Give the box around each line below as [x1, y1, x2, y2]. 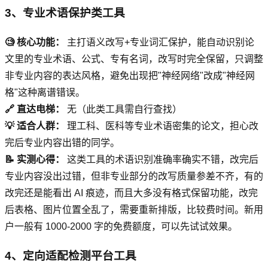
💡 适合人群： [5, 121, 65, 132]
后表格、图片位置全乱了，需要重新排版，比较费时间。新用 [5, 205, 263, 215]
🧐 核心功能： [5, 37, 65, 48]
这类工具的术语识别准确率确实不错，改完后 [65, 154, 258, 165]
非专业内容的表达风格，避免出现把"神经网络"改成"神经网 [5, 71, 255, 81]
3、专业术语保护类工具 [5, 7, 125, 20]
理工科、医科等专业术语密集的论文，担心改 [65, 121, 258, 132]
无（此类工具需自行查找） [65, 104, 182, 115]
